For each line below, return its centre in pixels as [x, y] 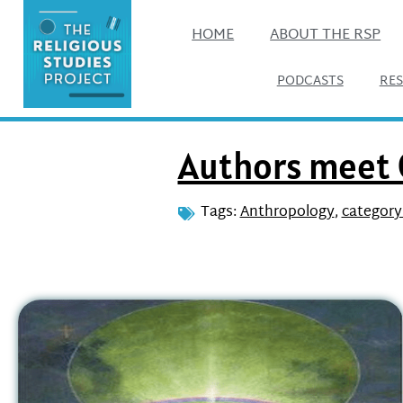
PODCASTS [310, 81]
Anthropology [287, 213]
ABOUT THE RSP [326, 35]
